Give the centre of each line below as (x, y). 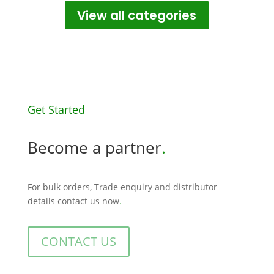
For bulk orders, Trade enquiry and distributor (122, 187)
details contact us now (73, 201)
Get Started (56, 109)
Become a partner (94, 147)
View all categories (137, 15)
